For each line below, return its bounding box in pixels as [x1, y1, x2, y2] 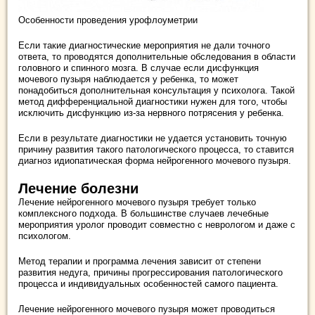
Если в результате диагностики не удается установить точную [18, 133, 287, 143]
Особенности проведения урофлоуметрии [18, 15, 198, 25]
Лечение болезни [18, 181, 139, 196]
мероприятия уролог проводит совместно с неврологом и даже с [18, 219, 295, 230]
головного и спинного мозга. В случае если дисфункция [18, 63, 259, 73]
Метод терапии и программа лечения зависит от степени [18, 256, 261, 266]
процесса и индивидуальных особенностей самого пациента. [18, 278, 278, 289]
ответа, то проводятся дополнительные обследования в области [18, 51, 295, 62]
